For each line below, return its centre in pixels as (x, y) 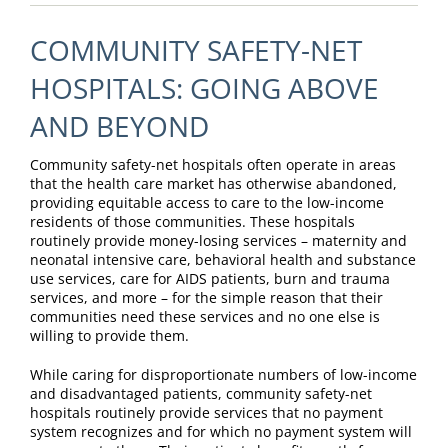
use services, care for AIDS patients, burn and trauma (209, 279)
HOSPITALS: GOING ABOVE (204, 88)
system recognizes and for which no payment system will (220, 432)
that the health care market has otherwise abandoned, (213, 184)
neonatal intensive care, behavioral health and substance (222, 260)
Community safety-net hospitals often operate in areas (212, 165)
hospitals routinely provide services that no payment (206, 413)
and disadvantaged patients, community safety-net (200, 394)
